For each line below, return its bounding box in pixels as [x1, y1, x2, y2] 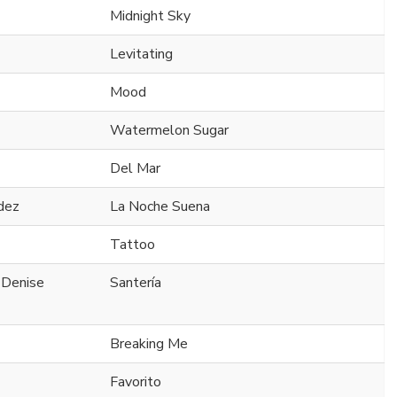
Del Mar [110, 159, 160, 179]
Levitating [110, 44, 173, 65]
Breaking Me [110, 334, 188, 354]
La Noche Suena [110, 197, 210, 217]
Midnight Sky [110, 6, 191, 27]
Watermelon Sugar [110, 121, 229, 141]
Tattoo [110, 235, 155, 255]
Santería [110, 273, 161, 293]
